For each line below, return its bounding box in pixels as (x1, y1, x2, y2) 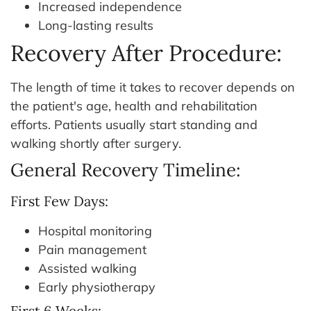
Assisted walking (38, 260, 137, 276)
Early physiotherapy (38, 278, 155, 295)
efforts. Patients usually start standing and (10, 116, 258, 133)
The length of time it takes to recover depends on (10, 78, 295, 95)
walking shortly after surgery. (10, 135, 181, 151)
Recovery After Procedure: (10, 38, 282, 67)
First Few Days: (10, 192, 108, 210)
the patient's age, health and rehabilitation (10, 97, 258, 114)
